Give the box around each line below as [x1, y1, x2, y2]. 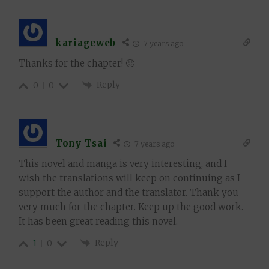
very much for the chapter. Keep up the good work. [19, 201, 243, 213]
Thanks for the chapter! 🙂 [19, 58, 134, 70]
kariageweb [55, 37, 116, 49]
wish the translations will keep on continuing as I [19, 172, 240, 184]
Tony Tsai [55, 137, 107, 149]
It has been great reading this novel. [19, 216, 178, 228]
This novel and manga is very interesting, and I [19, 158, 227, 170]
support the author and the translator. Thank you [19, 187, 238, 199]
